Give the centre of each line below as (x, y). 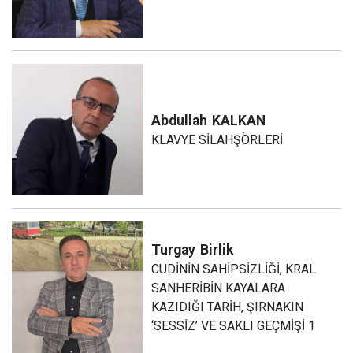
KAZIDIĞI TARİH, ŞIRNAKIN (228, 307)
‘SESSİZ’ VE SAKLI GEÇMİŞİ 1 (234, 325)
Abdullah (180, 120)
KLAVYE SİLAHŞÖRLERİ (217, 139)
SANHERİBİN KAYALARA (219, 288)
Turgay (174, 249)
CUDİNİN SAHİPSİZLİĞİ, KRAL (234, 269)
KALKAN (239, 120)
